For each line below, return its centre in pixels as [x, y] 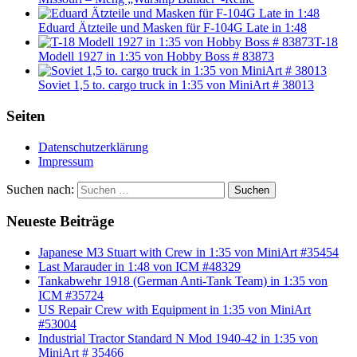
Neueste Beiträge [60, 222]
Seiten [26, 116]
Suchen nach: [40, 189]
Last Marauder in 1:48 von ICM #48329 [139, 267]
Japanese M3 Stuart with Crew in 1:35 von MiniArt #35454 [188, 253]
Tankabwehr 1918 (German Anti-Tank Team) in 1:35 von [183, 281]
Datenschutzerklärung [93, 147]
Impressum [66, 161]
